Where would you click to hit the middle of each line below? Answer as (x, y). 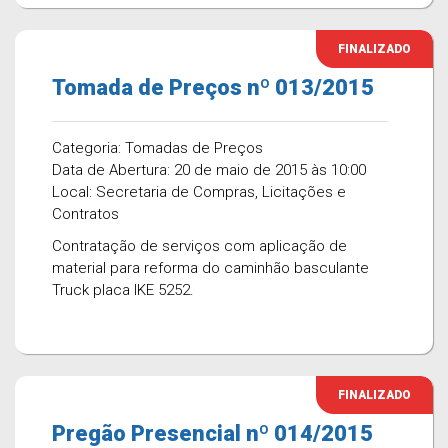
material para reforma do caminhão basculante (210, 268)
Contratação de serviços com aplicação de (199, 246)
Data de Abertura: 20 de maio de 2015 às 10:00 (209, 170)
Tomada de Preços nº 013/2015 (213, 87)
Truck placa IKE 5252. (123, 290)
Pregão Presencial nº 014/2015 (212, 433)
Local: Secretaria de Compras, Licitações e (199, 192)
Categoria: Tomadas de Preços (157, 148)
